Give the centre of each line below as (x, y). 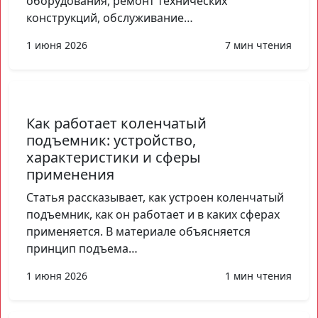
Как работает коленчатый (116, 123)
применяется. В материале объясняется (138, 231)
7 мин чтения (258, 45)
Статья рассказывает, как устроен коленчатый (155, 197)
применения (70, 174)
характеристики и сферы (114, 157)
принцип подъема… (82, 248)
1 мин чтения (258, 275)
